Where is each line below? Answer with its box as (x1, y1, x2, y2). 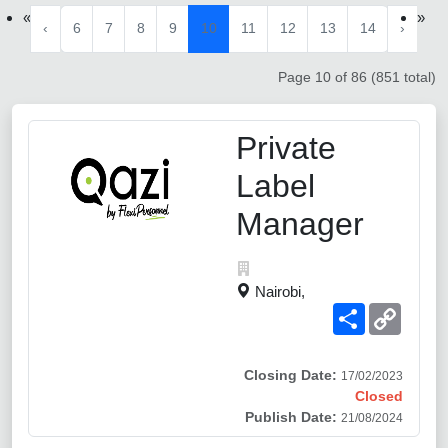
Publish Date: (245, 408, 337, 425)
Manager (236, 205, 364, 242)
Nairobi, (255, 282, 305, 300)
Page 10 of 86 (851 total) (278, 68, 436, 85)
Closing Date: (244, 366, 337, 383)
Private (236, 129, 336, 166)
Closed (355, 387, 403, 404)
